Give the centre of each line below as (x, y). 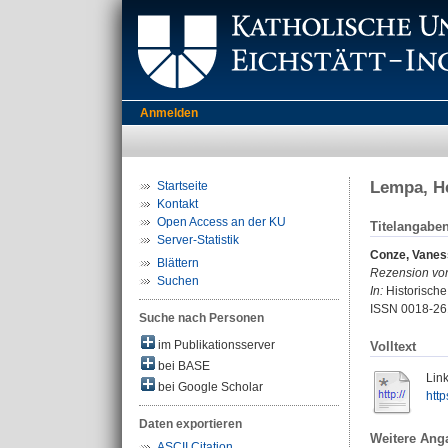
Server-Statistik (198, 240)
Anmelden (169, 113)
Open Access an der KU (221, 222)
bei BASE (182, 366)
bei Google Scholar (209, 387)
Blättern (178, 263)
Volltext (393, 347)
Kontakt (177, 204)
